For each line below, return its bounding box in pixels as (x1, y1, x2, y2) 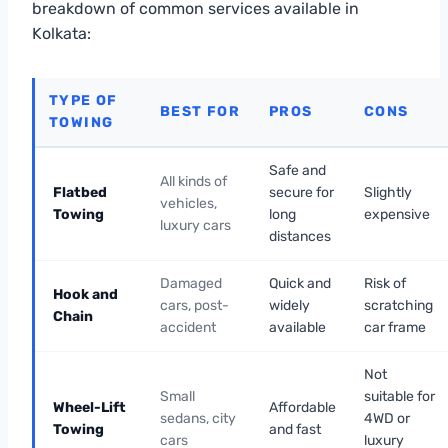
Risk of (364, 274, 406, 292)
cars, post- (160, 296, 229, 314)
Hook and (53, 285, 118, 303)
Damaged (160, 274, 222, 292)
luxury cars (160, 216, 231, 234)
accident (160, 318, 216, 336)
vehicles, (160, 194, 217, 212)
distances (269, 227, 331, 245)
